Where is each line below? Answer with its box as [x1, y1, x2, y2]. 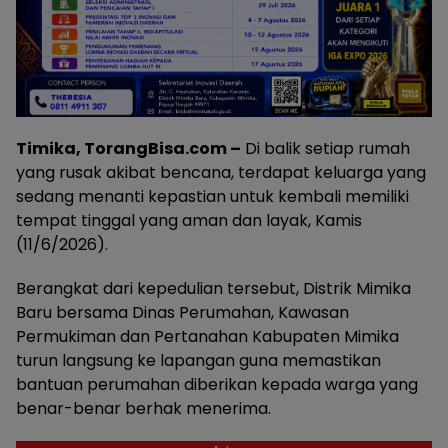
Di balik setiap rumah [241, 136, 410, 160]
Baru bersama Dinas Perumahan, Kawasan [16, 300, 349, 324]
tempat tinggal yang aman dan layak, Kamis [16, 208, 362, 232]
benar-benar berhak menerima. [16, 396, 271, 420]
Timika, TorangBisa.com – [16, 136, 241, 160]
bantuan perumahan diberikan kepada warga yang [16, 372, 418, 396]
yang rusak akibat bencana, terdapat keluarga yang [16, 160, 426, 184]
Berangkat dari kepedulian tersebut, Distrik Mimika [16, 276, 411, 300]
